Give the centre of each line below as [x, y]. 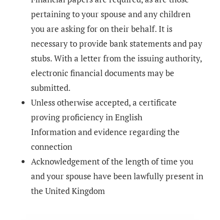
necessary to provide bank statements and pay [117, 44]
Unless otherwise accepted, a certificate [104, 103]
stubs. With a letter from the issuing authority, [116, 58]
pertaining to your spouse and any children [111, 14]
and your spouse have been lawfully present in [117, 176]
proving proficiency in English [87, 117]
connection [52, 147]
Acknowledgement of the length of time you [112, 162]
